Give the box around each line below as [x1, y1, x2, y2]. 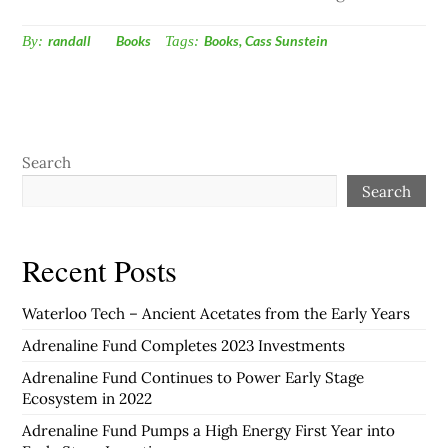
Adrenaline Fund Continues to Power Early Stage [22, 368, 365, 388]
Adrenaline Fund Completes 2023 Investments [22, 336, 346, 356]
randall [48, 33, 92, 50]
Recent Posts [22, 249, 178, 291]
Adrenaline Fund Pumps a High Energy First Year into [22, 421, 396, 441]
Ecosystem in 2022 [22, 389, 153, 409]
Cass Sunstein [245, 33, 329, 50]
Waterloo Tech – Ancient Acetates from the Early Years [22, 304, 411, 324]
